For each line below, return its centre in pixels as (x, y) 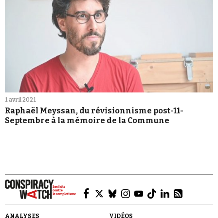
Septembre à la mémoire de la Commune (87, 120)
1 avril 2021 (20, 100)
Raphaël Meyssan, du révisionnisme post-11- (94, 110)
